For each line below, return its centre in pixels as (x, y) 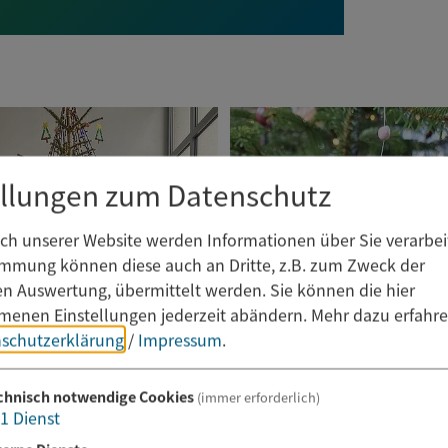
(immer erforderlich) (258, 397)
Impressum (180, 339)
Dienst (36, 417)
